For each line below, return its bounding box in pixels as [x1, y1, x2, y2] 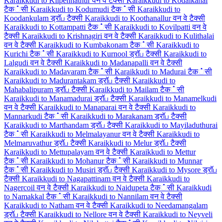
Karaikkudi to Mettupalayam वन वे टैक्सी [4, 148, 130, 157]
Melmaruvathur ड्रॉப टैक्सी [4, 139, 88, 148]
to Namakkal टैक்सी [4, 192, 72, 201]
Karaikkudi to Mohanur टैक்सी [30, 157, 132, 166]
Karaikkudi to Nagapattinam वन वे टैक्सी [22, 174, 147, 183]
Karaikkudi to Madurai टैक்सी [114, 67, 212, 76]
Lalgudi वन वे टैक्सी [4, 58, 64, 67]
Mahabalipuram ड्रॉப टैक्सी [4, 85, 89, 94]
